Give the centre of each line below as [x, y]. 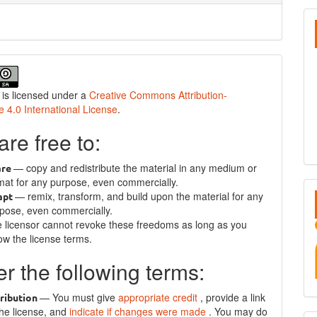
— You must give [79, 297]
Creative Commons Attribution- [158, 95]
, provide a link [233, 297]
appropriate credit [160, 297]
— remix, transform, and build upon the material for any [139, 196]
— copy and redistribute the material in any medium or [136, 168]
